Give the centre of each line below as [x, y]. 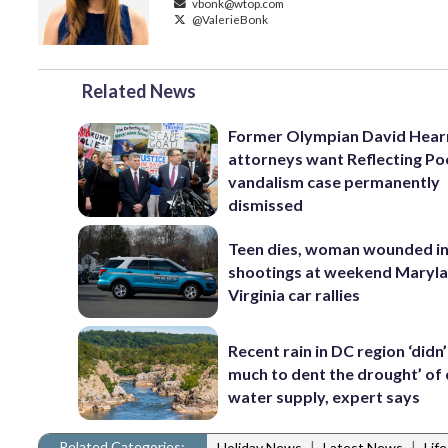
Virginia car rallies [294, 295]
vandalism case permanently [334, 182]
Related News [139, 91]
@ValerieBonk [229, 19]
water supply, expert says [324, 396]
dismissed [266, 205]
